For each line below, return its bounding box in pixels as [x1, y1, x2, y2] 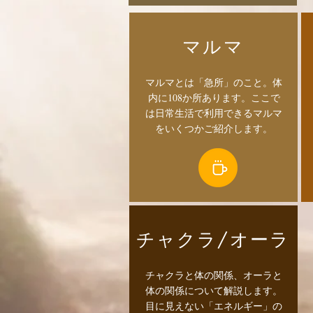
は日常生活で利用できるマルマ [145, 106, 282, 119]
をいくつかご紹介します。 [155, 122, 272, 135]
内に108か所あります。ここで [147, 91, 280, 104]
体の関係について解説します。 [145, 284, 282, 297]
